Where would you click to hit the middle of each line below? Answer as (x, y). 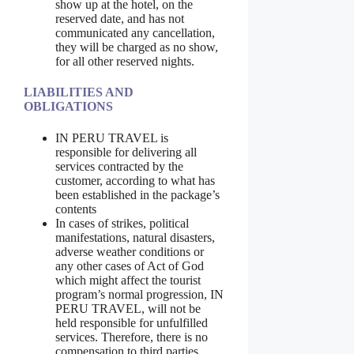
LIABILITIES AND (79, 92)
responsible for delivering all (126, 152)
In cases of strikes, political (122, 223)
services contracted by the (119, 166)
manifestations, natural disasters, (135, 237)
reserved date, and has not (120, 19)
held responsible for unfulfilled (132, 322)
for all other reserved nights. (125, 62)
